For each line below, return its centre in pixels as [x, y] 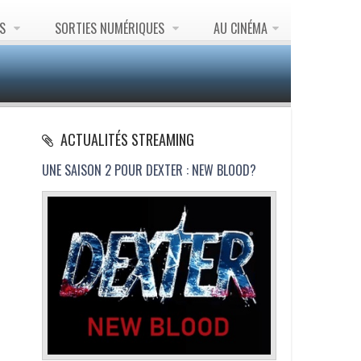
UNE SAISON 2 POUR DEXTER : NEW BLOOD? [149, 170]
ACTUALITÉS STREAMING [126, 139]
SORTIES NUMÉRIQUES [111, 28]
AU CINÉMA [241, 28]
